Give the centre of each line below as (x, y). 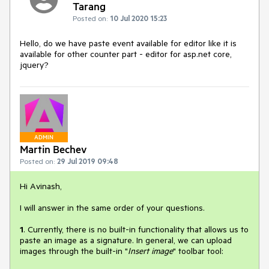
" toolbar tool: (198, 251)
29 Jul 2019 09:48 (88, 161)
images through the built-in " (74, 251)
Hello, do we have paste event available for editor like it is (128, 44)
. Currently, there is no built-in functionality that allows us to (136, 229)
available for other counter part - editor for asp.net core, (126, 54)
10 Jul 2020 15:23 (138, 18)
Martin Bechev (53, 149)
